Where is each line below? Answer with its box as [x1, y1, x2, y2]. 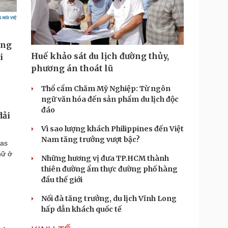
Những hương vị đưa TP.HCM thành [41, 154, 169, 163]
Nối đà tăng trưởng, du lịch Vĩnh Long [41, 194, 177, 203]
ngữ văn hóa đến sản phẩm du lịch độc [41, 95, 179, 104]
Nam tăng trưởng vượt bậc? [41, 135, 140, 144]
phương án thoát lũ [31, 63, 113, 73]
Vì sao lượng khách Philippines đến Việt [41, 124, 184, 133]
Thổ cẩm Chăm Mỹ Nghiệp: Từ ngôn [41, 84, 170, 93]
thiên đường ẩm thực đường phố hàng [41, 164, 178, 174]
